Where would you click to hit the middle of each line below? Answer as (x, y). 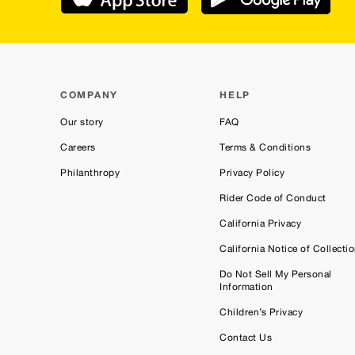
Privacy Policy (252, 173)
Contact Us (246, 338)
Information (246, 287)
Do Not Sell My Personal (276, 275)
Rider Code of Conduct (273, 198)
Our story (82, 122)
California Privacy (261, 224)
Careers (78, 148)
